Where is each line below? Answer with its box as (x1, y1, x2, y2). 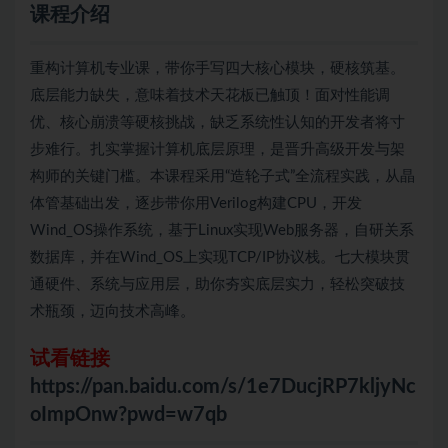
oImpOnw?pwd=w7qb (30, 404, 227, 425)
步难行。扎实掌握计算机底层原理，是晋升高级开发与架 (30, 141, 405, 157)
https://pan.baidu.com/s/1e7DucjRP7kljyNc (30, 376, 416, 397)
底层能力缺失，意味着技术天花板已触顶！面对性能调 (30, 87, 390, 103)
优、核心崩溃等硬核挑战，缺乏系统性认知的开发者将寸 (30, 114, 405, 130)
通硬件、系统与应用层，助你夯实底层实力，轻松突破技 (30, 276, 405, 292)
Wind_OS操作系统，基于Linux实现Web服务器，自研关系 (30, 222, 414, 238)
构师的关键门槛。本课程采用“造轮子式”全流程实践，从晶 (30, 168, 415, 184)
